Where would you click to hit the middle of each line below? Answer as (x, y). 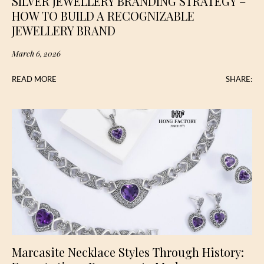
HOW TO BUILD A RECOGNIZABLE (103, 15)
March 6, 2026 (36, 53)
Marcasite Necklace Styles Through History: (128, 252)
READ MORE (34, 79)
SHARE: (239, 79)
